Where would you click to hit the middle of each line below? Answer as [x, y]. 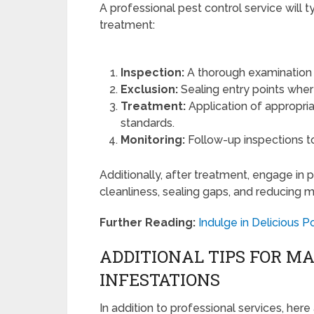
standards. [148, 123]
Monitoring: [153, 140]
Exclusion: [150, 90]
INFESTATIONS [160, 279]
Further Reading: [148, 222]
